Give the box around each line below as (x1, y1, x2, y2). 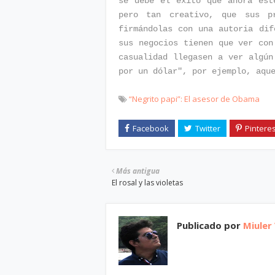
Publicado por (177, 219, 241, 231)
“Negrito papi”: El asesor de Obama (129, 93, 260, 104)
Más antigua (116, 166, 160, 176)
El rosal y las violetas (112, 177, 183, 188)
